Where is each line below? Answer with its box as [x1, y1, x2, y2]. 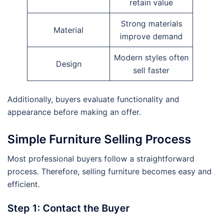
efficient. [7, 179, 40, 189]
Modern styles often [114, 53, 189, 63]
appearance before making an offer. [7, 107, 141, 117]
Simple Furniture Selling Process [7, 132, 191, 146]
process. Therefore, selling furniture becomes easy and [7, 166, 212, 176]
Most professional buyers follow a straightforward [7, 153, 194, 164]
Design [55, 59, 82, 69]
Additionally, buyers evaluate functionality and [7, 94, 179, 105]
